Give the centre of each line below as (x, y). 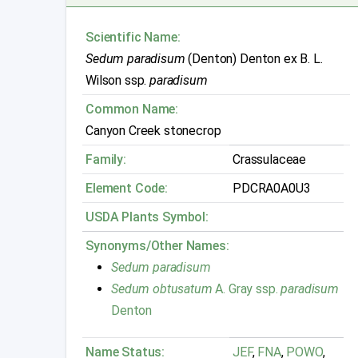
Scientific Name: (133, 38)
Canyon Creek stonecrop (153, 131)
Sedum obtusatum (163, 289)
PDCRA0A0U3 (272, 189)
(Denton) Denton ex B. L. (254, 59)
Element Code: (127, 189)
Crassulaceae (270, 160)
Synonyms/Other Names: (157, 246)
